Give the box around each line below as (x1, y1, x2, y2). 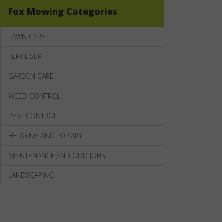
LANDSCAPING (8, 170, 54, 180)
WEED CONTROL (8, 91, 60, 101)
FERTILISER (8, 52, 42, 61)
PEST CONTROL (8, 111, 57, 120)
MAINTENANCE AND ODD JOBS (8, 151, 105, 160)
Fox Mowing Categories (8, 5, 117, 17)
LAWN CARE (8, 32, 45, 41)
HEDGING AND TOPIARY (8, 131, 82, 140)
